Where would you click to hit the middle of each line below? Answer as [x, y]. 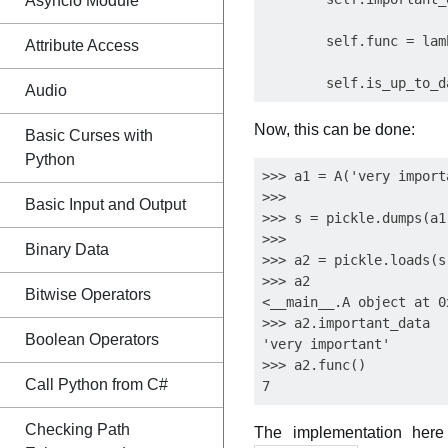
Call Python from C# [96, 384]
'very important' [326, 344]
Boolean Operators [92, 339]
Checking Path [77, 429]
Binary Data [67, 249]
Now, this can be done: [334, 129]
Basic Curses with [89, 135]
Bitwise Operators [88, 294]
